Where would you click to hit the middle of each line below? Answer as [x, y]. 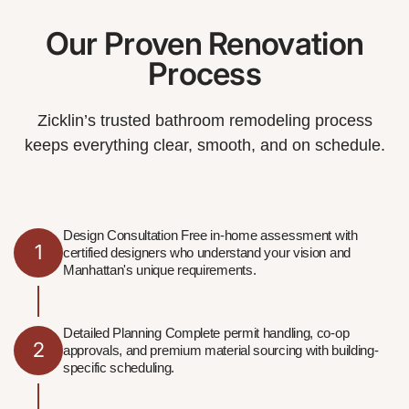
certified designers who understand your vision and [207, 253]
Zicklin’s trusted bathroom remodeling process [204, 121]
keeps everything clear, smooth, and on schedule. [204, 146]
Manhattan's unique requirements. [160, 270]
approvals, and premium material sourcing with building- [221, 351]
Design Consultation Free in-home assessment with [210, 236]
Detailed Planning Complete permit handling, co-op [206, 333]
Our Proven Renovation [204, 44]
